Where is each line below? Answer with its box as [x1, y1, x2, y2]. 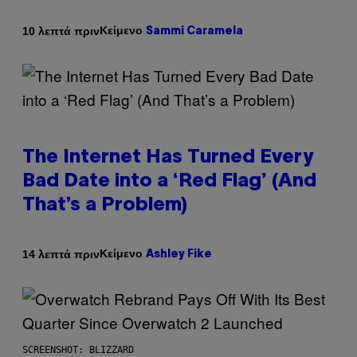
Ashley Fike [146, 249, 212, 261]
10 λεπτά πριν [22, 24, 100, 37]
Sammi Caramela [146, 26, 243, 37]
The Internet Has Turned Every [22, 149, 313, 167]
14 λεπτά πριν [22, 247, 100, 261]
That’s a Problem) [22, 197, 187, 215]
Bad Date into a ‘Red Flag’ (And [22, 173, 316, 191]
